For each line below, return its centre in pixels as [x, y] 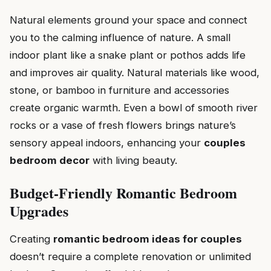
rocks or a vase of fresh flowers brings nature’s [123, 125]
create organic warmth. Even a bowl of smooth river [134, 107]
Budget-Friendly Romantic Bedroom [123, 192]
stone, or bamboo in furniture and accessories [119, 90]
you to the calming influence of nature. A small [120, 37]
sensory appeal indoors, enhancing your [107, 142]
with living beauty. [133, 160]
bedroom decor [50, 160]
